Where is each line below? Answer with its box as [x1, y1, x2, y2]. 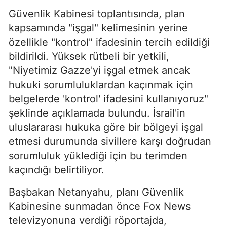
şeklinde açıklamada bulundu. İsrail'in [9, 106, 185, 119]
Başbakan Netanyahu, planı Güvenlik [9, 185, 184, 198]
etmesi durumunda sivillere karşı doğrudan [9, 135, 211, 147]
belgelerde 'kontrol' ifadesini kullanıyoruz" [9, 92, 208, 105]
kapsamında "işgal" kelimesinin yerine [9, 21, 188, 34]
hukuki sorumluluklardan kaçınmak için [9, 78, 193, 91]
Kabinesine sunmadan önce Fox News [9, 200, 191, 212]
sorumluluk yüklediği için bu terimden [9, 149, 187, 162]
